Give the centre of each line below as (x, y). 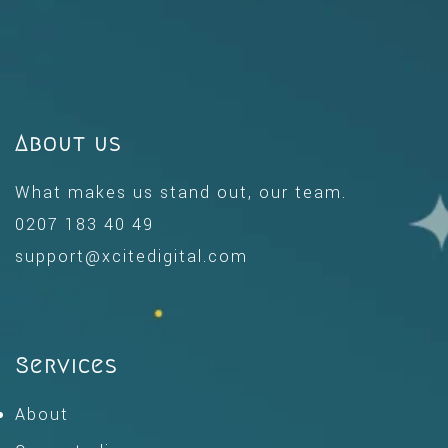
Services (66, 366)
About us (68, 144)
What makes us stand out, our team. (181, 193)
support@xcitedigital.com (131, 257)
